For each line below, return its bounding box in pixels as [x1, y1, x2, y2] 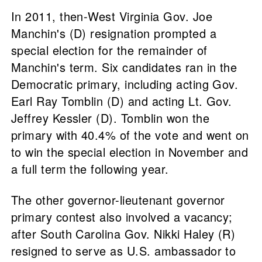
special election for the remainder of [11, 42, 208, 59]
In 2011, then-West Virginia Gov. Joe [11, 8, 212, 25]
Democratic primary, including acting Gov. [11, 75, 239, 93]
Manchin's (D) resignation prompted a [11, 25, 216, 42]
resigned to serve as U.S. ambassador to [11, 242, 236, 260]
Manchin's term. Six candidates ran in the [11, 58, 237, 76]
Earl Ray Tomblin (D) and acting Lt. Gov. [11, 92, 232, 110]
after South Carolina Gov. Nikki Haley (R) [11, 225, 236, 243]
